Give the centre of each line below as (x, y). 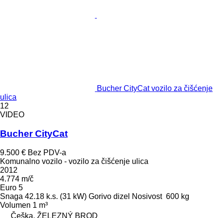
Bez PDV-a (47, 152)
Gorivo (100, 196)
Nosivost (147, 196)
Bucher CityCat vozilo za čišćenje (155, 89)
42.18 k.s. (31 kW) (56, 196)
